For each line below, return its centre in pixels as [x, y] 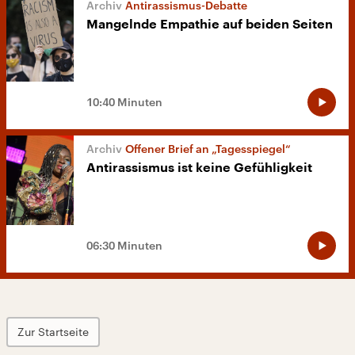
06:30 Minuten [124, 246]
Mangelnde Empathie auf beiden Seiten [210, 25]
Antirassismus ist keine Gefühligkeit [199, 168]
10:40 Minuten [124, 102]
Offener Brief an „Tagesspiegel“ [208, 149]
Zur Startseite [53, 332]
